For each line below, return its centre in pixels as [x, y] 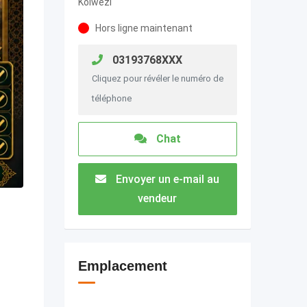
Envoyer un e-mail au [167, 179]
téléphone [111, 98]
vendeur [158, 198]
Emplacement [122, 266]
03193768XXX [146, 60]
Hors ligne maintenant [144, 28]
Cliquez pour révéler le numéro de [157, 78]
